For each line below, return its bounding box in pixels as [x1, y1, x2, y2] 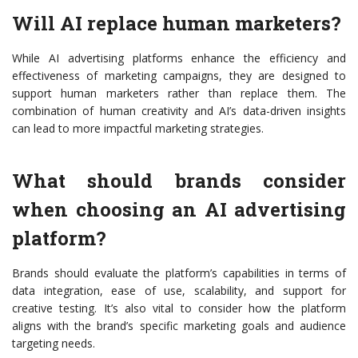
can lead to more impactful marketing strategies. [12, 121, 264, 137]
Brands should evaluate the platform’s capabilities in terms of [12, 265, 346, 281]
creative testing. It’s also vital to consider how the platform [12, 300, 346, 316]
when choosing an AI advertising [12, 197, 346, 223]
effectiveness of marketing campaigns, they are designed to [12, 68, 346, 84]
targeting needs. [12, 336, 95, 352]
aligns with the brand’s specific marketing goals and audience [12, 318, 346, 334]
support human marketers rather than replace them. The [12, 86, 346, 101]
